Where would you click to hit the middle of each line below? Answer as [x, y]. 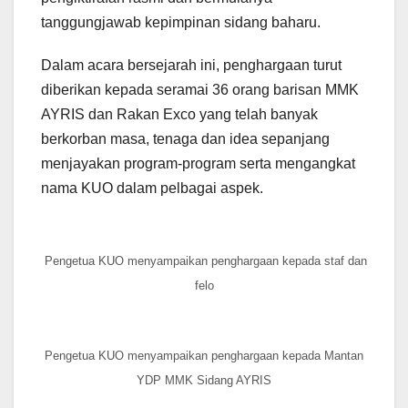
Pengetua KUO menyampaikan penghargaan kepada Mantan [204, 355]
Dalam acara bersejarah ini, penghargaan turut [191, 65]
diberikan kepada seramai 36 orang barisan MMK [200, 89]
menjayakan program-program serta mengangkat [198, 163]
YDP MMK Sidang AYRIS [204, 380]
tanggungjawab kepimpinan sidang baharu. [181, 22]
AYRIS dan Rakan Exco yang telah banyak [179, 114]
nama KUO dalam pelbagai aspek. [152, 188]
